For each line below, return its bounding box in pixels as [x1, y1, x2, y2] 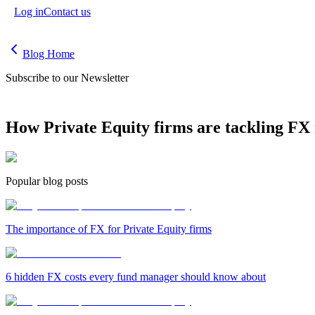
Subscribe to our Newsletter [6, 72, 129, 84]
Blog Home [22, 48, 75, 60]
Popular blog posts [6, 174, 88, 187]
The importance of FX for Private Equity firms [6, 222, 212, 235]
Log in [14, 6, 44, 18]
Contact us [44, 6, 91, 18]
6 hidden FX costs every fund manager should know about [6, 270, 266, 283]
